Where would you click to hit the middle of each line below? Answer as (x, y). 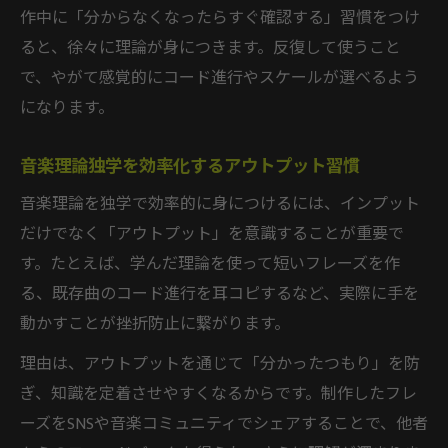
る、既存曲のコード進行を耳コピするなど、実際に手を (219, 294)
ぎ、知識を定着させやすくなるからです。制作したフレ (218, 394)
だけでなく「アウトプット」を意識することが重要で (212, 234)
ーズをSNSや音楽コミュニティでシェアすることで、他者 (224, 424)
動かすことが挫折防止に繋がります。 (155, 324)
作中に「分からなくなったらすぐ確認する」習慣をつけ (220, 18)
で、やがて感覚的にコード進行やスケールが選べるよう (219, 78)
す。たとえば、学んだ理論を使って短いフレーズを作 (210, 264)
